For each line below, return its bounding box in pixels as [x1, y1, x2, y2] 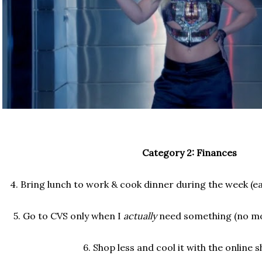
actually [123, 210, 157, 222]
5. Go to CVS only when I [13, 210, 123, 222]
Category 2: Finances [142, 147, 237, 159]
